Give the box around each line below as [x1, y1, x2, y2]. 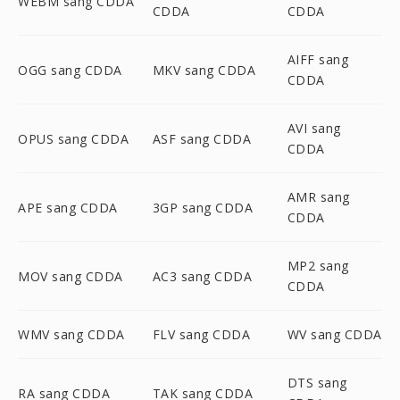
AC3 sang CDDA [152, 267, 253, 285]
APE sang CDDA [18, 198, 118, 216]
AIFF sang [287, 51, 349, 68]
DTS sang [287, 374, 347, 391]
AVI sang [287, 120, 341, 137]
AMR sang [287, 188, 350, 205]
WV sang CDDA [287, 326, 382, 343]
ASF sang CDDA [152, 129, 252, 147]
